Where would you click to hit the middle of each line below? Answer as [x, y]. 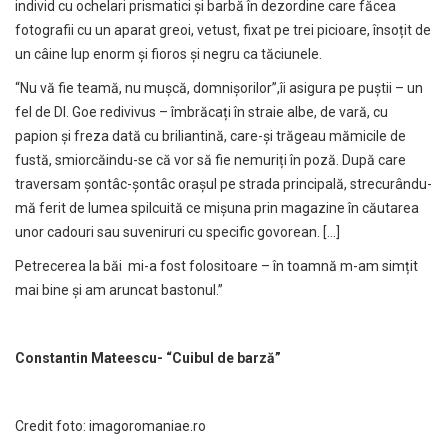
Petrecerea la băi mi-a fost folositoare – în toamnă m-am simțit [216, 266]
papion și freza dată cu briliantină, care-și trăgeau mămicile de [210, 136]
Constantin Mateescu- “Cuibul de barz [141, 358]
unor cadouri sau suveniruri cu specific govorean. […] [177, 232]
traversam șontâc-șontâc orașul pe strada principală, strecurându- [223, 184]
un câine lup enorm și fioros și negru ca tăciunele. [168, 54]
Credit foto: [52, 426]
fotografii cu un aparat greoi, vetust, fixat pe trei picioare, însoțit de [223, 30]
